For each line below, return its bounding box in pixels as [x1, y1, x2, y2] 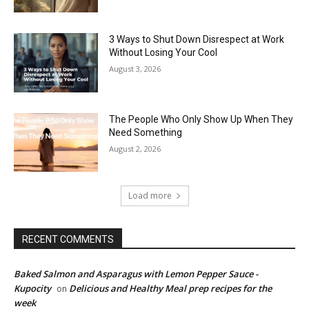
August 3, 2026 [109, 63, 161, 74]
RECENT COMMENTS [22, 234, 114, 246]
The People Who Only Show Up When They [109, 113, 294, 125]
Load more [128, 190, 172, 202]
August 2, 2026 [109, 143, 161, 154]
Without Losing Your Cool [109, 47, 218, 59]
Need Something [109, 126, 183, 138]
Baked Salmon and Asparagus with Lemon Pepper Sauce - [14, 268, 258, 281]
